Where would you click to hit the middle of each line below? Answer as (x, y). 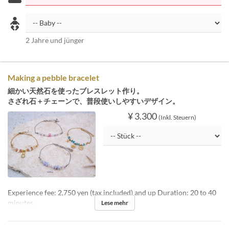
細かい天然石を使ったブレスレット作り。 (76, 91)
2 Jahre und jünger (55, 40)
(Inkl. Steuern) (178, 117)
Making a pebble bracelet (53, 77)
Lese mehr (114, 202)
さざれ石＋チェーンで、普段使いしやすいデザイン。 (94, 101)
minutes (20, 202)
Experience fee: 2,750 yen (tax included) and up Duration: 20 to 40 (112, 192)
